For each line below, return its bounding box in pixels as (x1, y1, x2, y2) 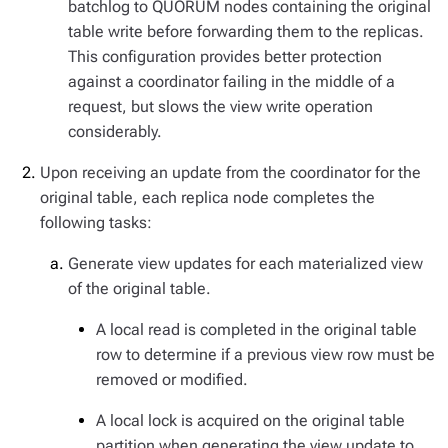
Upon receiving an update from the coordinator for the (40, 163, 421, 182)
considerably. (68, 122, 162, 141)
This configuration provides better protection (68, 47, 382, 66)
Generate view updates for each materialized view (68, 254, 423, 273)
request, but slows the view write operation (68, 97, 373, 116)
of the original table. (68, 279, 211, 298)
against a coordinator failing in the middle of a (68, 72, 395, 91)
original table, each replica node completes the (40, 188, 375, 207)
